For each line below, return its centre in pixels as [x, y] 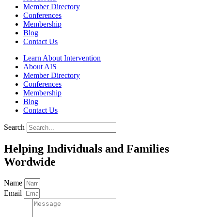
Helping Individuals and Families [86, 148]
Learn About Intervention [62, 58]
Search [14, 127]
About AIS [40, 67]
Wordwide [30, 162]
